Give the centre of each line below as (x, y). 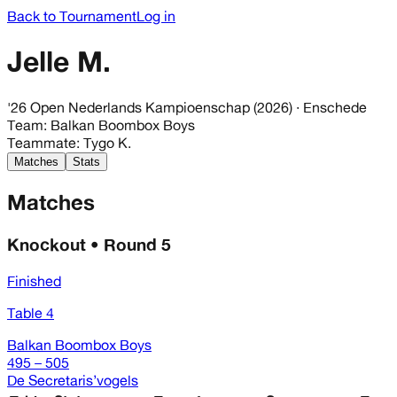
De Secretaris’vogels (73, 381)
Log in (156, 16)
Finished (34, 281)
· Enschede (330, 107)
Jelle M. (59, 61)
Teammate (42, 142)
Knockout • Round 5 (89, 244)
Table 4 (31, 313)
